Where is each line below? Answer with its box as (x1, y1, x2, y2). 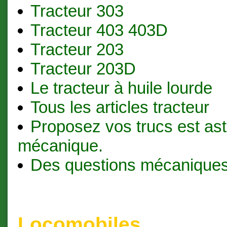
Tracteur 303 (30, 1, 124, 20)
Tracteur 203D (30, 59, 136, 78)
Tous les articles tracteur (30, 97, 209, 117)
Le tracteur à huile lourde (30, 78, 212, 97)
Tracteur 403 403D (30, 20, 168, 40)
